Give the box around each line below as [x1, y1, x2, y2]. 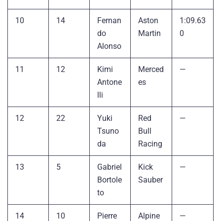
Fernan [97, 15, 121, 25]
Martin [138, 28, 161, 38]
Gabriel [97, 162, 122, 172]
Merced [138, 64, 164, 74]
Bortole [97, 175, 122, 184]
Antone [97, 77, 122, 87]
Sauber [138, 175, 163, 184]
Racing [138, 139, 162, 148]
